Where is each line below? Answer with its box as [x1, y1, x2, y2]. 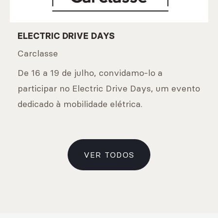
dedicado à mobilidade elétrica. [18, 98, 143, 109]
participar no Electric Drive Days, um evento [18, 83, 200, 94]
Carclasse [18, 48, 58, 59]
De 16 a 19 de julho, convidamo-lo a [18, 67, 163, 78]
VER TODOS [83, 150, 135, 160]
